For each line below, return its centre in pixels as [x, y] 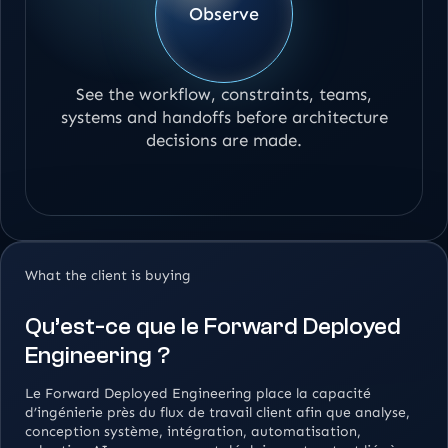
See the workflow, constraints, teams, [224, 94]
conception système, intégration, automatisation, [193, 432]
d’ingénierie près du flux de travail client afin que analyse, [217, 413]
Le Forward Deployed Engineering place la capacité [198, 394]
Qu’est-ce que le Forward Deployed [213, 327]
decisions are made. [224, 140]
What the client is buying [108, 276]
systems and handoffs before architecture [224, 117]
